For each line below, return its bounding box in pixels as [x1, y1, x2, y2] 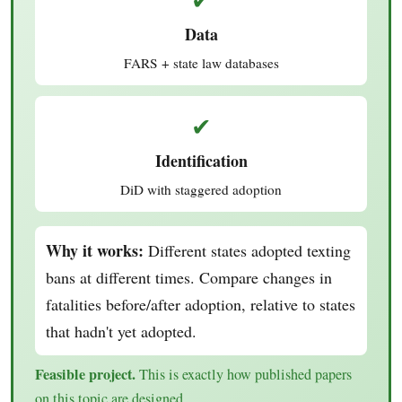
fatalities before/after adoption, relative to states [46, 293, 355, 315]
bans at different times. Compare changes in [46, 266, 332, 288]
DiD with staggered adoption [120, 179, 282, 198]
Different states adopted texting [144, 239, 351, 261]
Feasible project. [35, 363, 135, 385]
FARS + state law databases [123, 53, 279, 72]
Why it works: [46, 238, 144, 262]
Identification [154, 148, 248, 172]
